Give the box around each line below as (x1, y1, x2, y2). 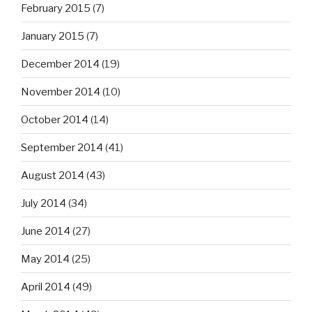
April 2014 (21, 280, 70, 293)
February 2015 (21, 1, 91, 15)
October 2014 (21, 113, 88, 126)
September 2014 (21, 141, 103, 154)
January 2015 (21, 29, 84, 42)
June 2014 (21, 224, 70, 237)
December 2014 (21, 57, 100, 70)
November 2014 (21, 85, 100, 98)
